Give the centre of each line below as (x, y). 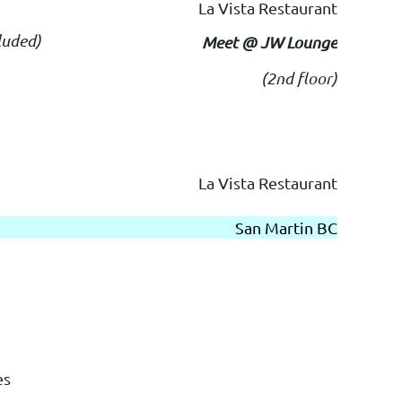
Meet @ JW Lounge (270, 42)
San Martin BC (286, 227)
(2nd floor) (299, 78)
